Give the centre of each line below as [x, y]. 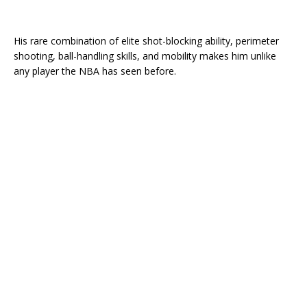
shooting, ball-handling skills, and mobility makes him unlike [145, 56]
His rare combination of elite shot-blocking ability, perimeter [146, 40]
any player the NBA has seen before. [95, 71]
